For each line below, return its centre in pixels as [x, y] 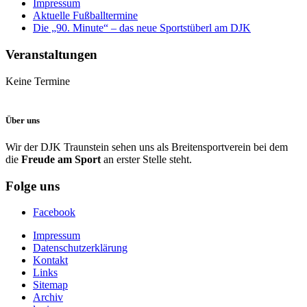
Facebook [54, 212]
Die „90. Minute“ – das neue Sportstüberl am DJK [142, 28]
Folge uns [33, 186]
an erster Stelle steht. [146, 159]
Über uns [23, 120]
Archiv [48, 297]
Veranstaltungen [51, 54]
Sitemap [50, 285]
